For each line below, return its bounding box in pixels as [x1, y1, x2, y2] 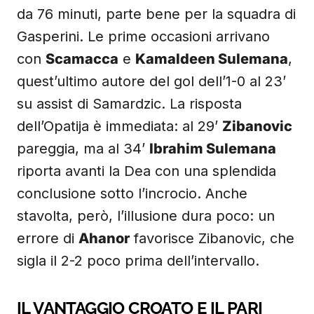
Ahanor [78, 230, 130, 247]
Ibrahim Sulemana [149, 140, 276, 157]
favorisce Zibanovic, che [130, 230, 294, 247]
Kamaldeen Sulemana [135, 50, 288, 67]
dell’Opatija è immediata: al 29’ [17, 118, 222, 135]
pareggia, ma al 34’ [17, 140, 149, 157]
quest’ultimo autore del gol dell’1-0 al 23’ [17, 73, 286, 90]
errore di [17, 230, 78, 247]
